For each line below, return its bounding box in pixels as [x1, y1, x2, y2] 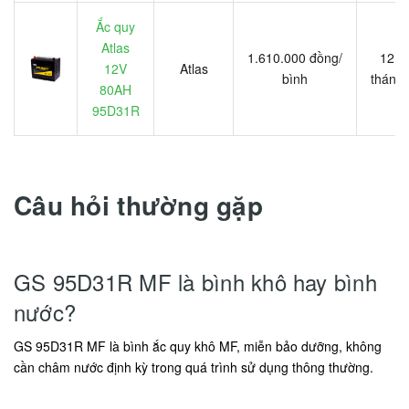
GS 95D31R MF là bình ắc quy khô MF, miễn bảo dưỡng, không [14, 337, 382, 356]
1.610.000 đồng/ [247, 48, 342, 68]
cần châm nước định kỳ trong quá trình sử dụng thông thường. [14, 358, 373, 377]
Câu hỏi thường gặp [14, 186, 264, 225]
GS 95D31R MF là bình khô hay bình [14, 266, 377, 299]
